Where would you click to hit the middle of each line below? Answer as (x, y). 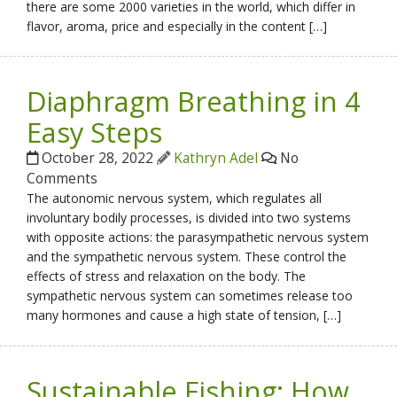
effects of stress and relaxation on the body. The (167, 276)
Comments (62, 179)
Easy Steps (95, 132)
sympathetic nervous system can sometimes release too (190, 296)
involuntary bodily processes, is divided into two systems (189, 218)
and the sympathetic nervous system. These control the (187, 257)
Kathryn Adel (216, 159)
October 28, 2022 (98, 159)
